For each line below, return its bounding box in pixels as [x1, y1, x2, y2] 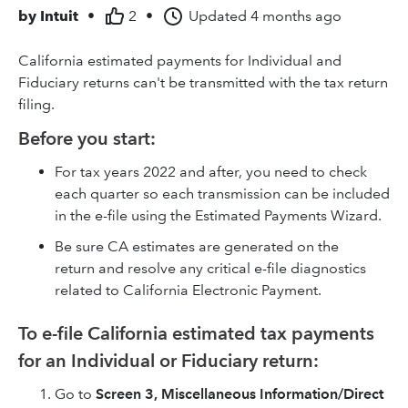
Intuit [40, 7, 78, 25]
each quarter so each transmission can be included [55, 185, 390, 202]
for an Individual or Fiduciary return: [18, 350, 319, 372]
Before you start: [18, 127, 156, 149]
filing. [18, 96, 55, 113]
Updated [189, 7, 247, 25]
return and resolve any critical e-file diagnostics [55, 260, 366, 277]
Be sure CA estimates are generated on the [55, 238, 339, 255]
